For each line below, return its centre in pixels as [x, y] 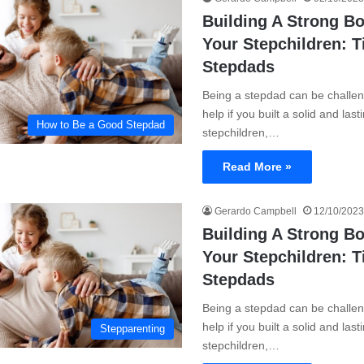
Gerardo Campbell [256, 211]
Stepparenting [132, 329]
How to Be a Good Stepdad [101, 124]
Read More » [257, 167]
